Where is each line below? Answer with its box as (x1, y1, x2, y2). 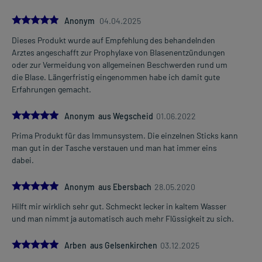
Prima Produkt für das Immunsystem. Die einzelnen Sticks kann (12, 130, 238, 141)
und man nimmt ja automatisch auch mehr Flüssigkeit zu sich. (12, 213, 234, 224)
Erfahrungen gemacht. (12, 84, 91, 95)
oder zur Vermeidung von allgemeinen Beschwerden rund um (12, 60, 227, 70)
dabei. (12, 155, 34, 166)
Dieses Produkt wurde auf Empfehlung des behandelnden (12, 35, 215, 46)
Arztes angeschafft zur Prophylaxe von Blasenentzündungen (12, 47, 225, 58)
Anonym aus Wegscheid (64, 111, 153, 122)
